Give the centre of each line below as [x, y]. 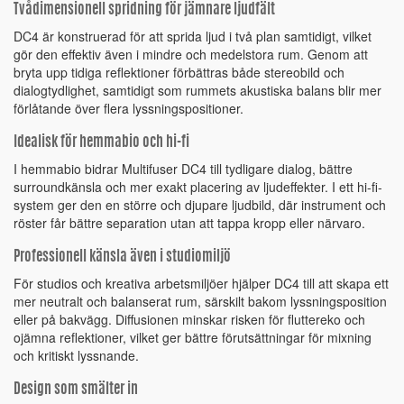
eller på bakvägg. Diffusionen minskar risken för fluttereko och [189, 320]
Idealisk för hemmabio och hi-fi [101, 143]
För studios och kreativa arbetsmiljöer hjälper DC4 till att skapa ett [201, 284]
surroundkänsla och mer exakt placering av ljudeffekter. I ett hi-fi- [198, 187]
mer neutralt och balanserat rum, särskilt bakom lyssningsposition [200, 302]
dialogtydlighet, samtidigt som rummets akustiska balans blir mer [197, 91]
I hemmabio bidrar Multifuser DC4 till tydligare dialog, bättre [183, 169]
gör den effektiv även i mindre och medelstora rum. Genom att [191, 55]
